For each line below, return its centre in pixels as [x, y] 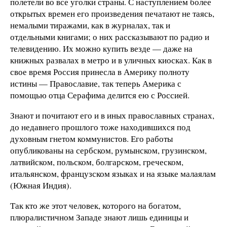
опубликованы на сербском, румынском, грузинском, [108, 150]
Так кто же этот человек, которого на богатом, [96, 205]
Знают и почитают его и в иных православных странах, [112, 115]
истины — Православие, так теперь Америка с [96, 84]
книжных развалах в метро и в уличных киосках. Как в [111, 60]
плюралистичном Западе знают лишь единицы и [99, 217]
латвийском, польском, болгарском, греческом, [97, 162]
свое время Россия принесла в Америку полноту [100, 72]
